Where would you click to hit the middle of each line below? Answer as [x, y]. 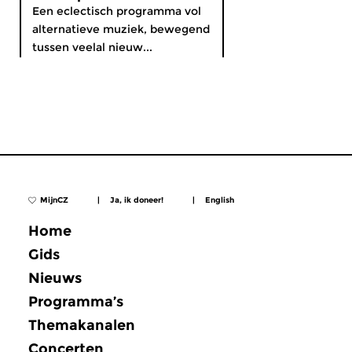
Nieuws [55, 278]
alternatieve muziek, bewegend [121, 29]
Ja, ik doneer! [137, 200]
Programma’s [76, 301]
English [220, 200]
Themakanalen [82, 325]
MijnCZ [54, 200]
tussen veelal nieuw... [92, 47]
